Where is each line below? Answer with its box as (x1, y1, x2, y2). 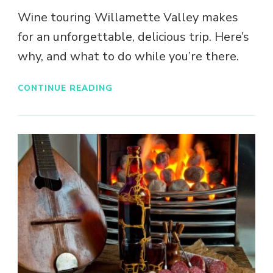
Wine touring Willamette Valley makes (18, 9, 238, 26)
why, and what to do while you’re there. (18, 48, 239, 65)
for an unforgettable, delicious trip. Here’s (18, 29, 249, 46)
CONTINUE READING (18, 82, 113, 94)
